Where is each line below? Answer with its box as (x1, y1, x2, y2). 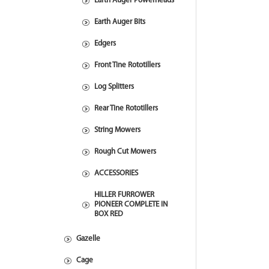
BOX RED (94, 210, 123, 218)
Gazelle (76, 235, 100, 243)
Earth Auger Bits (94, 18, 145, 26)
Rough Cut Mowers (94, 148, 156, 156)
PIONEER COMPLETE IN (94, 201, 168, 208)
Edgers (94, 40, 116, 47)
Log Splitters (94, 83, 134, 91)
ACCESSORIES (94, 169, 138, 177)
